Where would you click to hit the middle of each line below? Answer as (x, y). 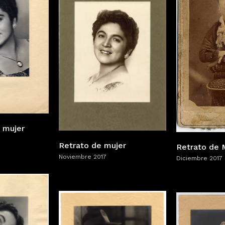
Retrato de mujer (92, 146)
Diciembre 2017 (199, 158)
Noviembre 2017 (83, 157)
